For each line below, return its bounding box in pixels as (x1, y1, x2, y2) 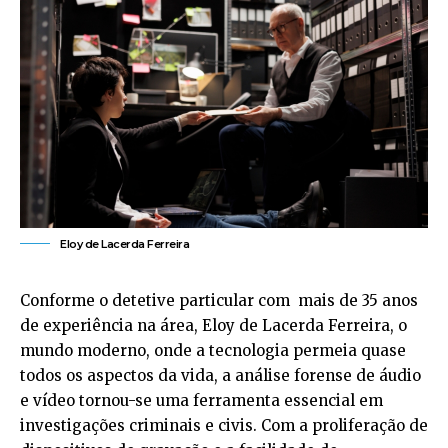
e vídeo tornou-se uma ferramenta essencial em (20, 390, 383, 410)
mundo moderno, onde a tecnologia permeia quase (20, 340, 406, 360)
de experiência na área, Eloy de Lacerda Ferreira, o (20, 315, 407, 335)
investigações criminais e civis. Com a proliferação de (20, 415, 428, 435)
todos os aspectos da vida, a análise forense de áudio (20, 365, 421, 385)
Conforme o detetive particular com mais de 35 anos (20, 290, 418, 310)
